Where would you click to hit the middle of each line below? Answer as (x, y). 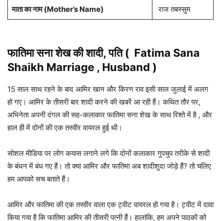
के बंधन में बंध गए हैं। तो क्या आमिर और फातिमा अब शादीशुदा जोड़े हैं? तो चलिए (109, 166)
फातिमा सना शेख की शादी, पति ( (71, 53)
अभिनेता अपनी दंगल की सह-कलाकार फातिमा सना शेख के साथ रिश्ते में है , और (110, 115)
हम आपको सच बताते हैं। (39, 179)
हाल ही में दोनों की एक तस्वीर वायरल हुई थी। (66, 128)
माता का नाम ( (29, 9)
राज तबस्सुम (173, 9)
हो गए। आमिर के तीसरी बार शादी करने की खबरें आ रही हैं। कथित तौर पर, (104, 102)
